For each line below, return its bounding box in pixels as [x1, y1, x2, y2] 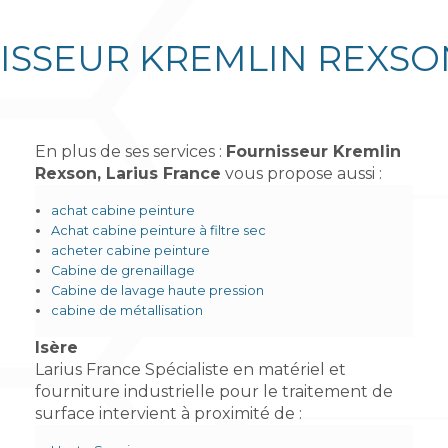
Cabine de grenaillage [50, 263, 195, 279]
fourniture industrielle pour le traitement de [34, 382, 393, 402]
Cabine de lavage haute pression [50, 283, 264, 299]
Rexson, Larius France [34, 164, 221, 184]
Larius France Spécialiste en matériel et [34, 360, 346, 380]
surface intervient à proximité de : [34, 404, 302, 424]
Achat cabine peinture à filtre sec [50, 223, 266, 239]
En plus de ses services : [34, 142, 226, 162]
